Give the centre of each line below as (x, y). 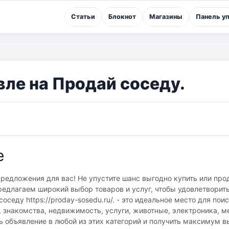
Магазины (166, 17)
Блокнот (122, 17)
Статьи (83, 17)
